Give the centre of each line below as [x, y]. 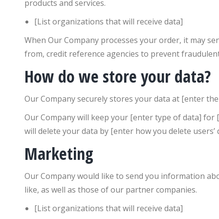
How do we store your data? [118, 76]
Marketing [59, 153]
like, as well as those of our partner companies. [111, 190]
